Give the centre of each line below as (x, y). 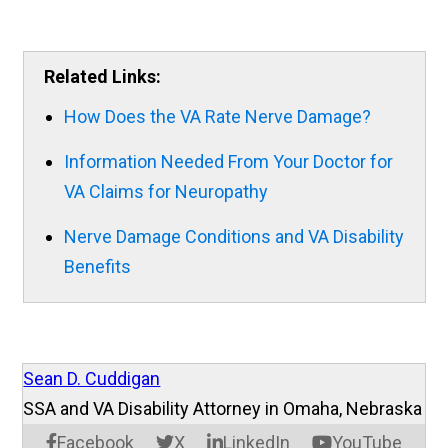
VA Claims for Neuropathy (165, 192)
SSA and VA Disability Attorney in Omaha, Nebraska (223, 409)
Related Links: (102, 77)
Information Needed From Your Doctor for (228, 162)
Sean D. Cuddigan (92, 379)
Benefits (97, 267)
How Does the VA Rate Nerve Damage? (217, 117)
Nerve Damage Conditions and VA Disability (233, 237)
